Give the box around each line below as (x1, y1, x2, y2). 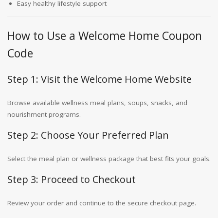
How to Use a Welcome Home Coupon (7, 28, 202, 43)
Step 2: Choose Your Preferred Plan (7, 128, 169, 142)
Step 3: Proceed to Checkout (7, 173, 136, 186)
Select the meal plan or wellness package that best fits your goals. (7, 154, 211, 163)
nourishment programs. (7, 110, 81, 119)
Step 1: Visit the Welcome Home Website (7, 73, 192, 86)
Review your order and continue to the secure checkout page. (7, 199, 196, 207)
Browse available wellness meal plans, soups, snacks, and (7, 98, 187, 107)
